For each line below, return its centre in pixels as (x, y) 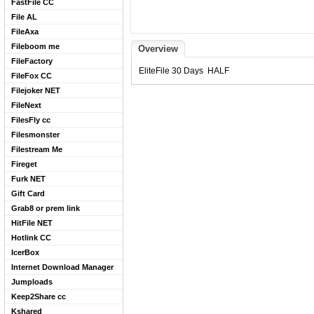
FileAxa (25, 32)
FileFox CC (32, 76)
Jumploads (32, 282)
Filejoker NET (36, 90)
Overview (158, 49)
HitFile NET (32, 223)
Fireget (24, 164)
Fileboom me (35, 46)
